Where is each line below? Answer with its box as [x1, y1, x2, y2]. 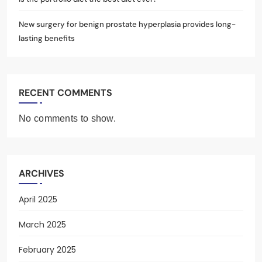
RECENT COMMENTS [19, 86, 112, 99]
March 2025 [19, 218, 66, 230]
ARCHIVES [19, 167, 64, 180]
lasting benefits [19, 33, 75, 43]
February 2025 [19, 243, 76, 256]
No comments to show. [19, 113, 116, 123]
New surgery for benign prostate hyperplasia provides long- [19, 19, 236, 29]
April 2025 [19, 193, 57, 205]
